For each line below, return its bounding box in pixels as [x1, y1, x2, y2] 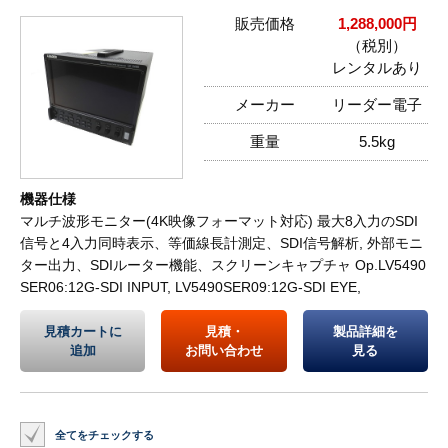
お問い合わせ [185, 343, 263, 359]
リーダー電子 [332, 96, 422, 113]
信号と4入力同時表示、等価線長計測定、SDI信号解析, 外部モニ [20, 235, 423, 252]
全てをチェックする [55, 429, 154, 442]
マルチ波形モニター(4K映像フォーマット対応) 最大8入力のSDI [20, 213, 418, 230]
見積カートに [43, 324, 122, 340]
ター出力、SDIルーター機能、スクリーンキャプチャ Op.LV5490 [20, 257, 426, 274]
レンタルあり [332, 59, 422, 76]
